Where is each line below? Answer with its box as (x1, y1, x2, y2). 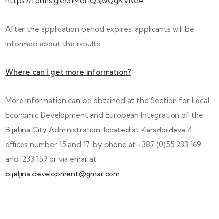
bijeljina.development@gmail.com (5, 169, 120, 178)
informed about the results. (5, 39, 102, 48)
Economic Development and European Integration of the (5, 110, 204, 120)
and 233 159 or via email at (5, 154, 97, 164)
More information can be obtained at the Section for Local (5, 95, 210, 105)
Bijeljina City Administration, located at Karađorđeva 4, (5, 125, 194, 134)
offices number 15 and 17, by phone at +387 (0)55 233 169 (5, 139, 202, 149)
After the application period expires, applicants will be (5, 24, 195, 34)
